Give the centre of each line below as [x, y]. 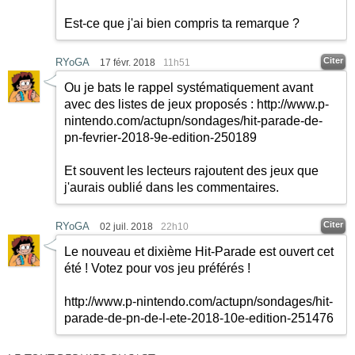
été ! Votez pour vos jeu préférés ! [157, 268]
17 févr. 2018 [128, 62]
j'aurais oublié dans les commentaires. [172, 187]
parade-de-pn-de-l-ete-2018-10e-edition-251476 [199, 318]
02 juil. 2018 [126, 226]
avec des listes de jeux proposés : [160, 104]
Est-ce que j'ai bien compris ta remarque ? [182, 23]
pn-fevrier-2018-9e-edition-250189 [160, 137]
